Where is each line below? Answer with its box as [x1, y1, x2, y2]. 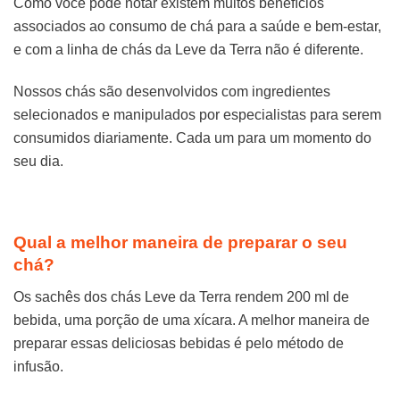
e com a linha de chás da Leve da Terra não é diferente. [13, 41, 363, 57]
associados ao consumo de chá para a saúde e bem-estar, [13, 18, 381, 34]
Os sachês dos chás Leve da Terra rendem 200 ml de [13, 288, 349, 304]
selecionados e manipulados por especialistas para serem [13, 106, 381, 122]
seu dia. [13, 153, 63, 169]
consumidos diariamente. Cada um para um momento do [13, 129, 371, 146]
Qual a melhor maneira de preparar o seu [13, 233, 347, 253]
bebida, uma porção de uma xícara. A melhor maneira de [13, 312, 370, 328]
